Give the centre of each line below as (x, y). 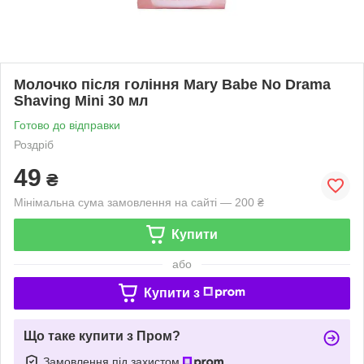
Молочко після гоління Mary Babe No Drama (172, 84)
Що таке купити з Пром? (102, 336)
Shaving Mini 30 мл (81, 100)
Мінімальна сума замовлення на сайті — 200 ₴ (139, 202)
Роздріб (34, 144)
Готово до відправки (67, 125)
